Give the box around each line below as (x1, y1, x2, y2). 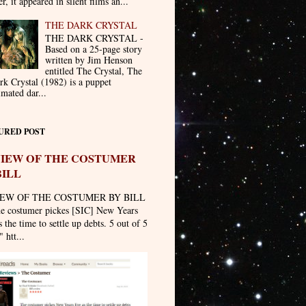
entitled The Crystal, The (45, 64, 143, 78)
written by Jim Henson (45, 53, 133, 67)
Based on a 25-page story (45, 42, 143, 56)
